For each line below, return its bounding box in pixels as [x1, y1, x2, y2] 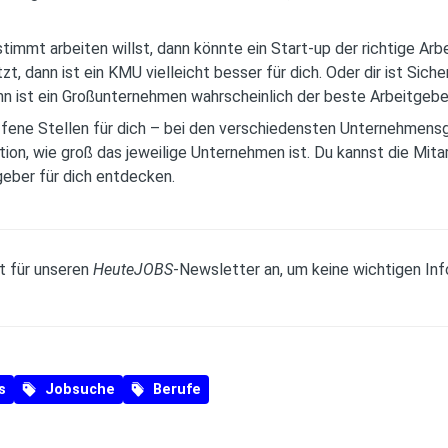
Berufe [152, 381, 201, 398]
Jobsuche [44, 381, 115, 398]
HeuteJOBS [93, 260, 173, 279]
